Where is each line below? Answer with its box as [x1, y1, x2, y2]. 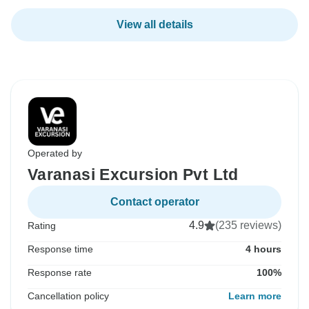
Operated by [28, 148, 82, 159]
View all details [116, 19, 193, 31]
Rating [28, 220, 56, 232]
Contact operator [110, 196, 199, 208]
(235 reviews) [215, 219, 281, 232]
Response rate [28, 267, 92, 279]
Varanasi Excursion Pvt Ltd [28, 166, 239, 184]
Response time [28, 243, 93, 255]
